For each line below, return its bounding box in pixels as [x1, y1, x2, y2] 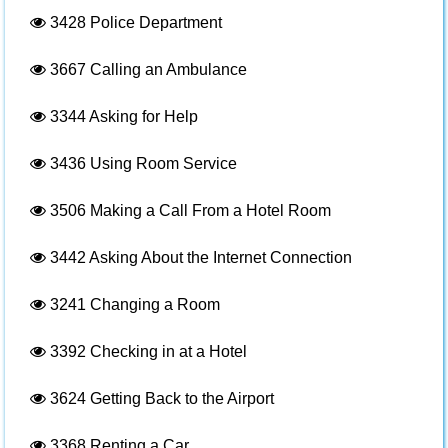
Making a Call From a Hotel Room [86, 202, 331, 219]
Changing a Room [86, 296, 220, 313]
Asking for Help [86, 108, 198, 125]
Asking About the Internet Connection [86, 249, 352, 266]
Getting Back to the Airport [86, 390, 274, 407]
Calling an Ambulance [86, 61, 247, 78]
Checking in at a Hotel [86, 343, 247, 360]
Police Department [86, 14, 222, 31]
